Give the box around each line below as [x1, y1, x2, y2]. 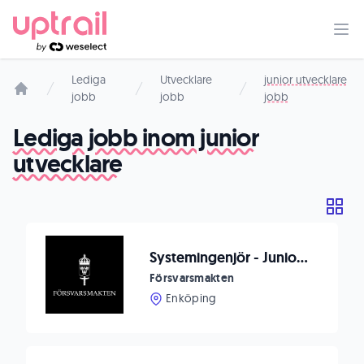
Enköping [166, 291, 217, 305]
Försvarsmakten [149, 271, 235, 285]
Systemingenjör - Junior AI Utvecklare [297, 248, 308, 267]
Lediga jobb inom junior [13, 122, 259, 154]
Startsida [12, 97, 60, 114]
